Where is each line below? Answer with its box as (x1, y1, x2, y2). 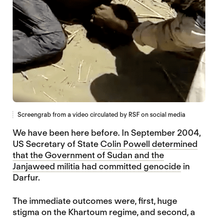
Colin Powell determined (100, 138, 198, 149)
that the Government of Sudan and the (12, 149, 164, 160)
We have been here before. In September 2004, (12, 127, 200, 138)
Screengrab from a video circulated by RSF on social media (17, 110, 185, 118)
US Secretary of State (12, 138, 100, 149)
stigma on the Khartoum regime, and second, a (12, 206, 195, 217)
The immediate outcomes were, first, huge (12, 195, 177, 206)
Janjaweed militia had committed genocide (12, 161, 181, 171)
